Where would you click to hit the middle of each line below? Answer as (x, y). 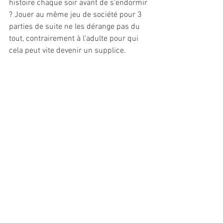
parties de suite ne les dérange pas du (75, 27)
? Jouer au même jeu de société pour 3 (76, 15)
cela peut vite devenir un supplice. (67, 51)
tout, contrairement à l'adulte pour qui (75, 39)
